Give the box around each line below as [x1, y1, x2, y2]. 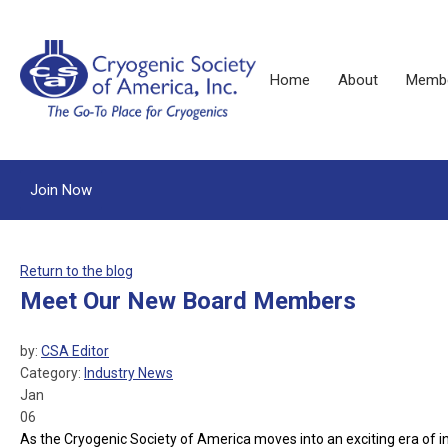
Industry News [84, 365, 173, 381]
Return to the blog [20, 263, 133, 279]
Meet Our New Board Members [20, 287, 356, 315]
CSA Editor [41, 343, 109, 359]
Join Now [30, 181, 92, 199]
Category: [20, 365, 84, 381]
